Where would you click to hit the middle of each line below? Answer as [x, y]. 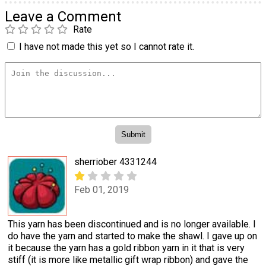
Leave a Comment [63, 16]
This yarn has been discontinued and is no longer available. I [132, 224]
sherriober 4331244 [115, 162]
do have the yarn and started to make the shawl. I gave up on [132, 236]
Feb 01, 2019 [102, 189]
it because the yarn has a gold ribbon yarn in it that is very [126, 248]
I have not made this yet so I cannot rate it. [107, 46]
